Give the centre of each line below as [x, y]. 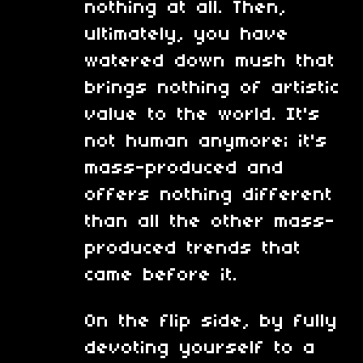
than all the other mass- [210, 222]
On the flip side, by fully [211, 321]
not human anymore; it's [207, 141]
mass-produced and [185, 168]
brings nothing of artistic [213, 88]
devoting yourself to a [201, 348]
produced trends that [193, 248]
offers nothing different [209, 195]
